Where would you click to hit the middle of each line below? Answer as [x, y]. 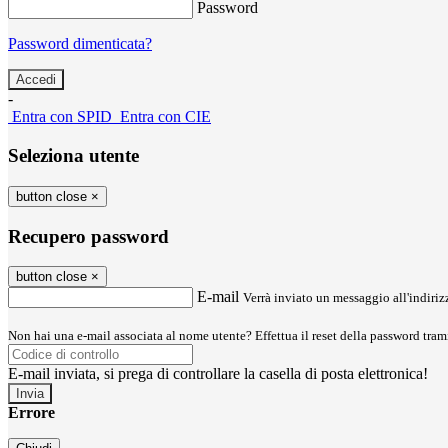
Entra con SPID [62, 117]
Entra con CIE [165, 117]
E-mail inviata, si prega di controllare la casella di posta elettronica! [218, 374]
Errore [31, 413]
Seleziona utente [73, 156]
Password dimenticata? [80, 44]
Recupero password [88, 236]
